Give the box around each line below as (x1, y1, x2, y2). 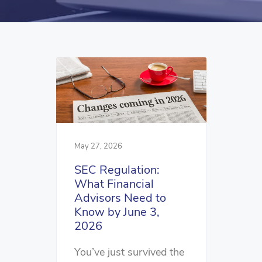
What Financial (74, 176, 154, 192)
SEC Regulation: (74, 162, 160, 178)
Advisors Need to (74, 190, 166, 206)
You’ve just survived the (74, 245, 184, 260)
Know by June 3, (74, 204, 160, 220)
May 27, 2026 (74, 141, 122, 152)
